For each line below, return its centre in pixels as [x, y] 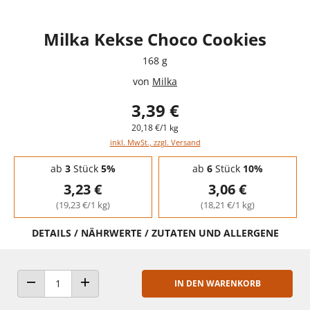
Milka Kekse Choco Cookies [155, 39]
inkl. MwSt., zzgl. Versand [155, 142]
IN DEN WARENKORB [217, 283]
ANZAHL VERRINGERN [71, 295]
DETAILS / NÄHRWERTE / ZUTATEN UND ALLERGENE [155, 232]
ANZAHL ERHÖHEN [119, 295]
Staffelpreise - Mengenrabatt [72, 160]
